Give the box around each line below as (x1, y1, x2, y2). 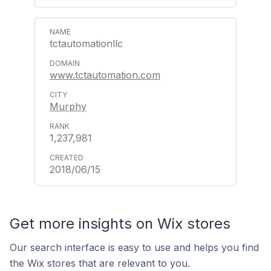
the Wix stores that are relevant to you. (10, 257, 190, 269)
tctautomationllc (50, 38, 123, 50)
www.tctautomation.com (50, 69, 160, 81)
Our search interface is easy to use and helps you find (10, 241, 259, 253)
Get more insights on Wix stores (10, 215, 230, 232)
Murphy (50, 100, 87, 113)
